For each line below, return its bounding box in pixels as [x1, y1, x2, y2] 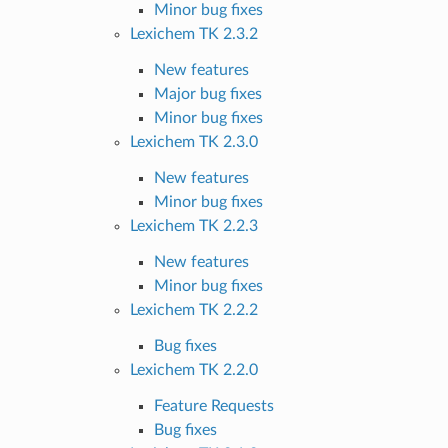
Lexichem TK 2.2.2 [129, 301, 258, 318]
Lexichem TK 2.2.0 [129, 361, 258, 378]
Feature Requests [153, 397, 274, 414]
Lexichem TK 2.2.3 [129, 217, 258, 234]
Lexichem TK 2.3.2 [129, 25, 258, 42]
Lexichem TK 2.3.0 [129, 133, 258, 150]
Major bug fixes [153, 85, 262, 102]
